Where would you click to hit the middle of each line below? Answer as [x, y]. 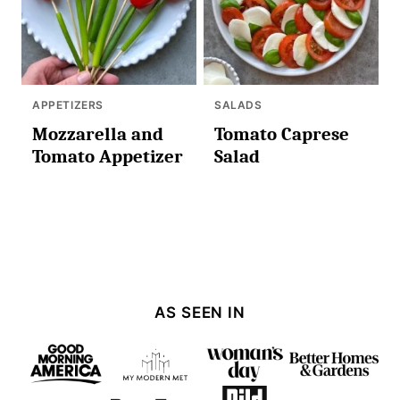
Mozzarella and [98, 134]
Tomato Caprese [282, 134]
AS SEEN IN [200, 313]
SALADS [238, 105]
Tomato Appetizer [108, 157]
